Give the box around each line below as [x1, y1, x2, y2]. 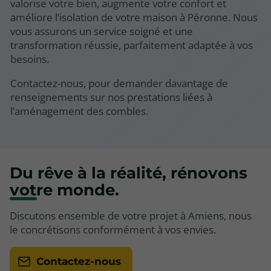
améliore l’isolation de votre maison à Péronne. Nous [10, 10, 258, 24]
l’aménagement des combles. [10, 103, 148, 118]
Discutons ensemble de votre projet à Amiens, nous [10, 209, 252, 223]
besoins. [10, 51, 49, 66]
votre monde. [10, 180, 119, 200]
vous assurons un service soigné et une [10, 24, 193, 38]
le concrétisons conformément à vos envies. [10, 223, 216, 237]
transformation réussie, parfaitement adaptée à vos [10, 38, 253, 52]
